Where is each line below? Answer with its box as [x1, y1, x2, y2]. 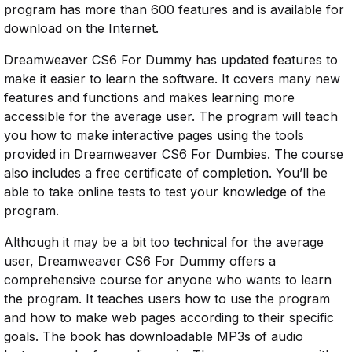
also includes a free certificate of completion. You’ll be [4, 165, 328, 181]
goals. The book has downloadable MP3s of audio [4, 328, 303, 345]
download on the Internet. [4, 20, 159, 37]
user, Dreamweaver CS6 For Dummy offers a [4, 253, 276, 269]
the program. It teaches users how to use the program [4, 291, 330, 307]
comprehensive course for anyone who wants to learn [4, 272, 332, 288]
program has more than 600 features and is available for [4, 2, 344, 18]
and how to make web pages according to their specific [4, 310, 334, 326]
